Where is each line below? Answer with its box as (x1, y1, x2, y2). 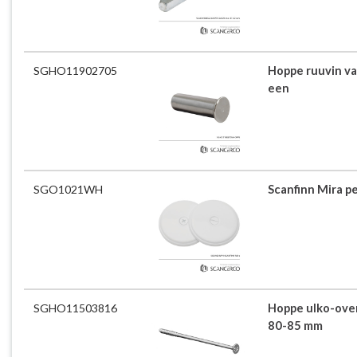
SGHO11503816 (33, 300, 117, 315)
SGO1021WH (33, 182, 103, 196)
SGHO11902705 (33, 63, 117, 77)
